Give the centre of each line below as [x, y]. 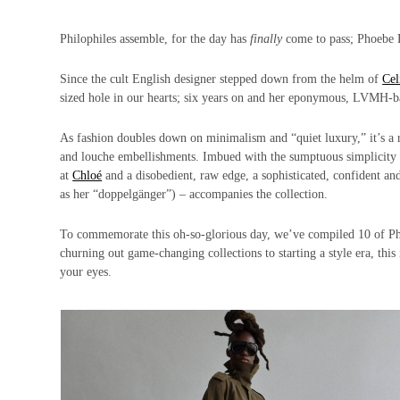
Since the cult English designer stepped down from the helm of [221, 79]
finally [267, 38]
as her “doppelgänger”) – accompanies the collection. [196, 194]
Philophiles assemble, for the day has [155, 38]
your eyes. [88, 271]
